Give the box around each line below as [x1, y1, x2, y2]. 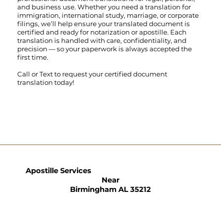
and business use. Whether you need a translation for [17, 2, 191, 11]
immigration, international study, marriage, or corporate [17, 11, 199, 19]
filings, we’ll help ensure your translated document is [17, 19, 190, 28]
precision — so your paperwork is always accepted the [17, 44, 192, 53]
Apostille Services [26, 166, 92, 176]
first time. [17, 53, 48, 61]
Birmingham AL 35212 [70, 184, 151, 194]
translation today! [17, 78, 74, 86]
